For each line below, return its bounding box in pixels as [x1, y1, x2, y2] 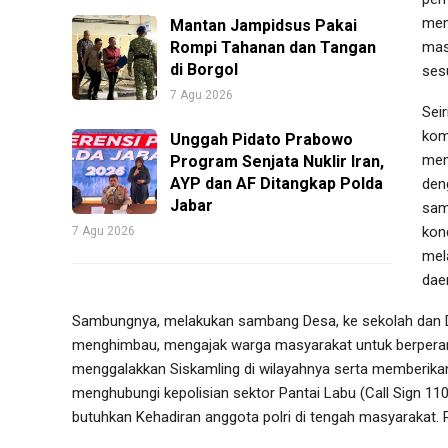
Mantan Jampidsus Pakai [170, 15, 357, 35]
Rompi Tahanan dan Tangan [170, 37, 376, 57]
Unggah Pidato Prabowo [170, 129, 353, 149]
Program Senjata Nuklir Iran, [170, 151, 384, 171]
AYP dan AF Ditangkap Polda [170, 173, 383, 193]
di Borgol [170, 59, 238, 79]
